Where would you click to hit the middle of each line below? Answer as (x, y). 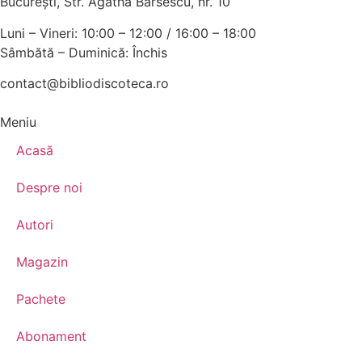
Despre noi (49, 188)
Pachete (41, 299)
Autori (35, 225)
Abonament (51, 337)
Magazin (42, 262)
